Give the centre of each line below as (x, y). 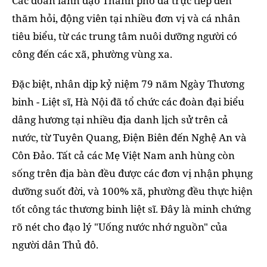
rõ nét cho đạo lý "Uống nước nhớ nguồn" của (120, 227)
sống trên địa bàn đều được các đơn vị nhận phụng (132, 173)
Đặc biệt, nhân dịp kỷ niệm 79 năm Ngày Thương (128, 84)
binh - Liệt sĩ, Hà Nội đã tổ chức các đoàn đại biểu (128, 102)
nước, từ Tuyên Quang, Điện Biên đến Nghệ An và (129, 138)
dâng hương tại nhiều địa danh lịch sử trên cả (120, 120)
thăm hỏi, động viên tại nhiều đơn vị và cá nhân (126, 18)
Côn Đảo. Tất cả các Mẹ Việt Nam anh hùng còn (123, 156)
